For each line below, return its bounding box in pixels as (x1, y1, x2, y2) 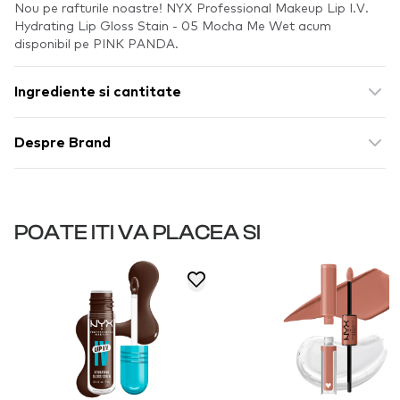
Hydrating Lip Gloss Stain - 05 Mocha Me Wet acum (14, 17, 331, 33)
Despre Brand (14, 136, 111, 150)
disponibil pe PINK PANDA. (14, 35, 179, 51)
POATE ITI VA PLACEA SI (14, 221, 261, 245)
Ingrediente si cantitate (14, 85, 181, 99)
